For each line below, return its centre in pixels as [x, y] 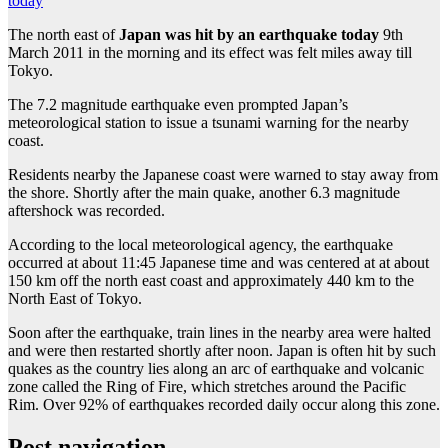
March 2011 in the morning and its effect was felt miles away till [210, 52]
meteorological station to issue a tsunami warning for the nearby [208, 122]
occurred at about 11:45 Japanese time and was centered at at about [218, 262]
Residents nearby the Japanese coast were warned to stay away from [223, 174]
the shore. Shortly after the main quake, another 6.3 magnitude [204, 192]
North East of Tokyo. [75, 298]
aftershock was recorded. [86, 210]
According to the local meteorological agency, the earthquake [200, 244]
